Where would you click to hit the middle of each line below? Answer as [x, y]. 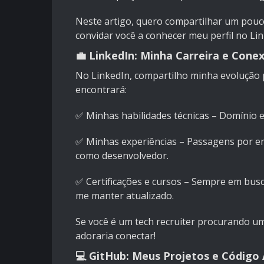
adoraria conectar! [115, 236]
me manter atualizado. [125, 196]
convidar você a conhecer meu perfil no [163, 36]
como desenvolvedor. [122, 156]
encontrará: [101, 90]
